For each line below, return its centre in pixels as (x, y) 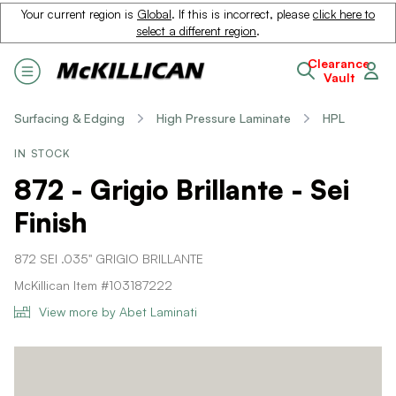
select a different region (196, 31)
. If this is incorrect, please (242, 14)
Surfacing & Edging (69, 118)
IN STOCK (43, 153)
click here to (344, 14)
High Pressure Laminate (224, 118)
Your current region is (79, 14)
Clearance (339, 63)
